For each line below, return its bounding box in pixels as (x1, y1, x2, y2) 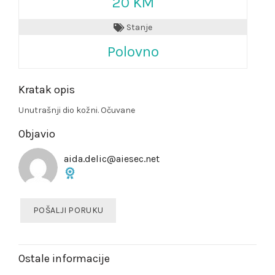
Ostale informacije (18, 252, 110, 266)
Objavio (18, 127, 55, 141)
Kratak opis (18, 83, 75, 97)
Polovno (107, 43, 159, 61)
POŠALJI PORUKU (33, 205, 104, 216)
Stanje (125, 21, 152, 33)
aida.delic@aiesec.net (64, 153, 160, 165)
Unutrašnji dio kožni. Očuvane (18, 105, 135, 116)
